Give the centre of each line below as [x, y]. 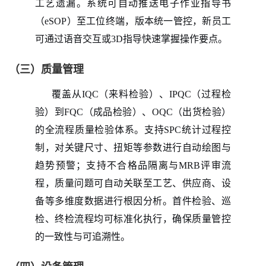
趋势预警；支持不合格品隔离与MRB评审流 [133, 165]
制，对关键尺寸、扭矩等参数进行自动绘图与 [133, 147]
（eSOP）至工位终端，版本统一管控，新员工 [133, 21]
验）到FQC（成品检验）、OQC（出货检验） [133, 112]
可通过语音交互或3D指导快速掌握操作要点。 [131, 39]
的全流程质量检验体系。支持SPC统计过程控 [133, 129]
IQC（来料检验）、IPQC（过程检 [156, 94]
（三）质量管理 [46, 69]
